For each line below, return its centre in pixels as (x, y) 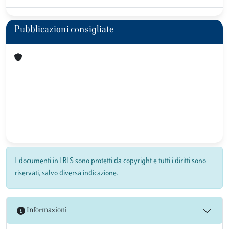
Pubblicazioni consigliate (64, 30)
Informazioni (46, 211)
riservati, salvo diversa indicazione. (66, 173)
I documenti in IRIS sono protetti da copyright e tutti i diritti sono (110, 161)
